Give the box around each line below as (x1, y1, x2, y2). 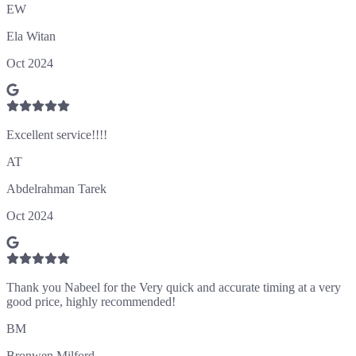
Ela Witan (6, 29, 56, 43)
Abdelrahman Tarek (6, 181, 106, 195)
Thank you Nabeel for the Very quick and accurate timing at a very (6, 280, 341, 294)
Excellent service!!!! (6, 127, 107, 141)
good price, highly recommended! (6, 294, 176, 308)
